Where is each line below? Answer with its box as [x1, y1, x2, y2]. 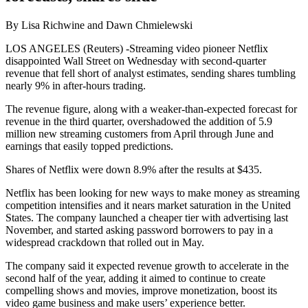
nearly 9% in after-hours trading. [5, 80, 146, 92]
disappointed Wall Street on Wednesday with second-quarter [5, 55, 266, 67]
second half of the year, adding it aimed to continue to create [5, 272, 265, 285]
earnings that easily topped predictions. [5, 140, 173, 153]
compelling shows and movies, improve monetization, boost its [5, 285, 277, 297]
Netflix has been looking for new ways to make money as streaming [5, 187, 300, 199]
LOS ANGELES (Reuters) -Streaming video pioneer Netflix [5, 43, 268, 55]
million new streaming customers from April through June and [5, 128, 274, 140]
